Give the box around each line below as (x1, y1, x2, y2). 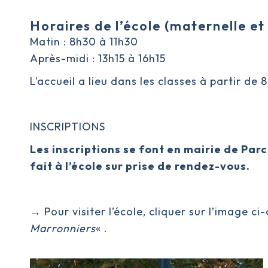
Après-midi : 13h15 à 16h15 (30, 51, 166, 65)
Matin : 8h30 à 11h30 (30, 35, 138, 48)
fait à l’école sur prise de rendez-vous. (30, 159, 250, 173)
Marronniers (30, 221, 96, 235)
